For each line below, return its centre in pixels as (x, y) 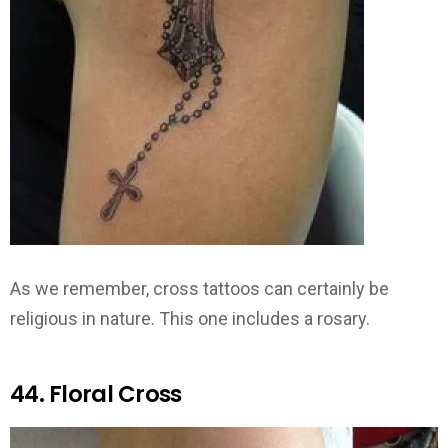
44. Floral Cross (96, 393)
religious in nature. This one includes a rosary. (190, 318)
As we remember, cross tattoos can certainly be (199, 288)
